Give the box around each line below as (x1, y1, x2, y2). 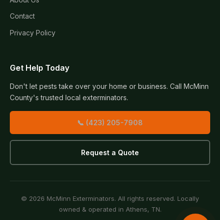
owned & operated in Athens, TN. (58, 205, 162, 213)
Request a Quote (81, 148, 139, 157)
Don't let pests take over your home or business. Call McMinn (10, 82, 209, 90)
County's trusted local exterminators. (10, 93, 128, 102)
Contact (10, 12, 35, 21)
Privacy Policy (10, 28, 55, 37)
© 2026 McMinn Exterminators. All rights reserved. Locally (21, 194, 199, 202)
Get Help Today (10, 62, 69, 73)
